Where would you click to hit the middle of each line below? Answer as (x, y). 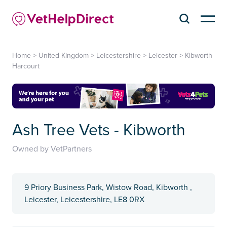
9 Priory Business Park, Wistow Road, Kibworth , (108, 188)
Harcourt (26, 66)
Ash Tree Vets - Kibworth (99, 131)
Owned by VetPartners (52, 149)
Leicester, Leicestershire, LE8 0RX (84, 200)
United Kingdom (64, 55)
